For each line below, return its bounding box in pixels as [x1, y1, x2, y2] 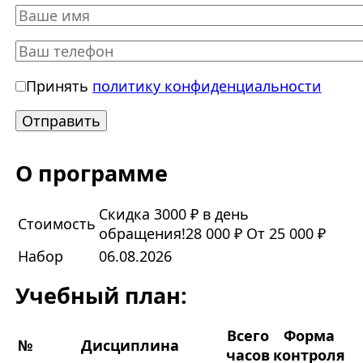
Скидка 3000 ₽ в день [98, 203, 249, 224]
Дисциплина [80, 335, 179, 356]
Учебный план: [15, 280, 187, 310]
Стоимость [17, 213, 96, 233]
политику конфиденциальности [92, 75, 322, 96]
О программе [15, 158, 168, 189]
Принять [25, 75, 92, 96]
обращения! [98, 223, 186, 243]
